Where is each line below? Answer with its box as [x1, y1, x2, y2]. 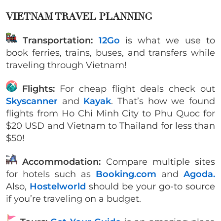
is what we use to [119, 35, 216, 46]
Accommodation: [17, 156, 101, 167]
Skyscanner [6, 95, 58, 107]
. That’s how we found [111, 95, 216, 107]
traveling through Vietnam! [6, 59, 129, 71]
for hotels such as [6, 168, 96, 180]
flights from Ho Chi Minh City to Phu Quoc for [6, 108, 215, 119]
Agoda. [184, 168, 215, 180]
